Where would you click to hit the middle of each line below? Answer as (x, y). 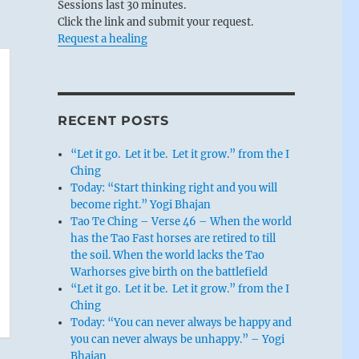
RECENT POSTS (113, 120)
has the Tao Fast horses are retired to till (173, 238)
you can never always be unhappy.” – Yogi (178, 339)
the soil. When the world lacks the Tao (168, 255)
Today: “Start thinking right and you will (174, 188)
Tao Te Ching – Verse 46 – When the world (182, 221)
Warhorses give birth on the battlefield (169, 272)
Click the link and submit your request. (155, 22)
